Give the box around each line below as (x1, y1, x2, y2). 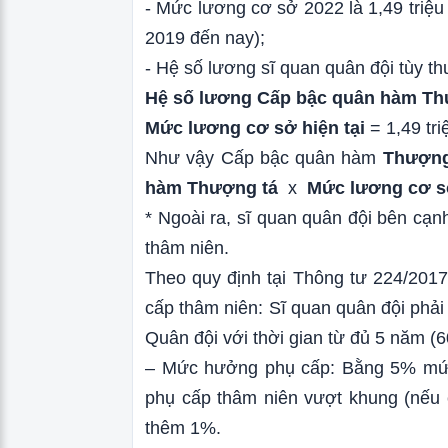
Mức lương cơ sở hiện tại (145, 118, 365, 138)
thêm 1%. (145, 418, 226, 438)
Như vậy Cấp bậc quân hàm (145, 148, 383, 168)
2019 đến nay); (145, 28, 265, 48)
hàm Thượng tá (145, 178, 278, 198)
